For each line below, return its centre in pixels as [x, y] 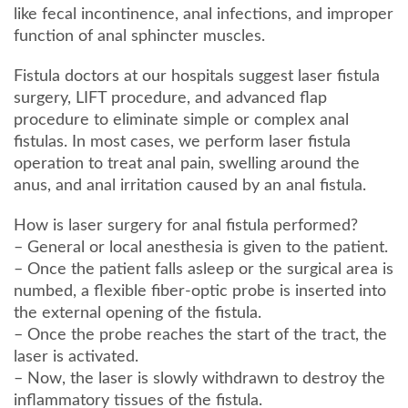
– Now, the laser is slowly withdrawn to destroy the [199, 378]
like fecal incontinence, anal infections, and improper [204, 14]
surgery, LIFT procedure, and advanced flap [170, 98]
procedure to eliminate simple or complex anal [181, 120]
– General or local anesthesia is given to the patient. [201, 247]
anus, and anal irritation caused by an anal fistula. [190, 185]
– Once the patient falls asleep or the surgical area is [204, 269]
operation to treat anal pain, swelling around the [187, 163]
